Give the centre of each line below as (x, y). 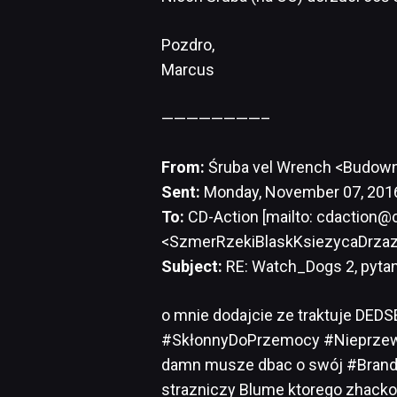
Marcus (188, 69)
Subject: (192, 266)
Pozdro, (188, 44)
